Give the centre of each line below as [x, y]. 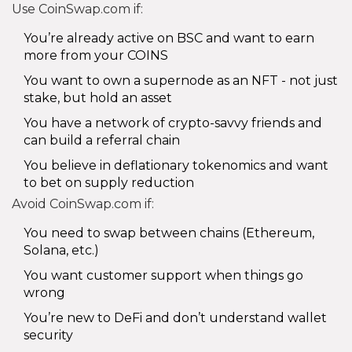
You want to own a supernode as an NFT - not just [181, 80]
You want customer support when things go [163, 275]
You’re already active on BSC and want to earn [169, 38]
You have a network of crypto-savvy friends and [173, 123]
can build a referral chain [102, 140]
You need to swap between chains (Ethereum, [169, 233]
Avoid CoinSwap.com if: [83, 203]
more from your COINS [96, 55]
